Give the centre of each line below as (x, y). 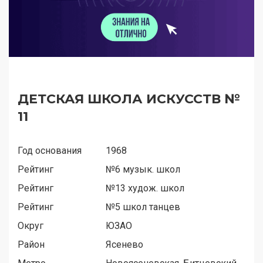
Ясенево (124, 245)
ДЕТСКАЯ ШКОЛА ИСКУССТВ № (129, 99)
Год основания (50, 151)
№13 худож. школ (145, 188)
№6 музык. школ (143, 170)
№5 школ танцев (143, 207)
